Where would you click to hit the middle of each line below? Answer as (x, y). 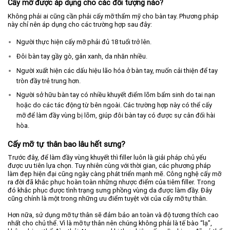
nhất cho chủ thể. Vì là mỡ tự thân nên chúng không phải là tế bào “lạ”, (110, 223)
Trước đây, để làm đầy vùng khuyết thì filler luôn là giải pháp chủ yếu (107, 157)
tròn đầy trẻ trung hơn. (48, 81)
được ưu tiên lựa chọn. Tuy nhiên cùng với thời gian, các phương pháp (109, 165)
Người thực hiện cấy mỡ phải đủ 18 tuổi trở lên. (84, 42)
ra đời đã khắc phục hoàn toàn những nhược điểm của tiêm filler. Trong (111, 182)
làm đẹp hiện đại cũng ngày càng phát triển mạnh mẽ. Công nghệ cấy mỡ (114, 174)
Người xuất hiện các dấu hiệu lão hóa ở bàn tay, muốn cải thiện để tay (117, 70)
